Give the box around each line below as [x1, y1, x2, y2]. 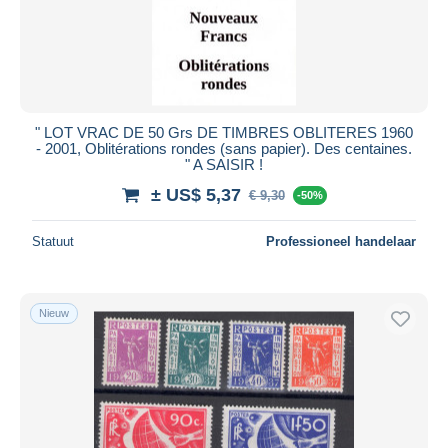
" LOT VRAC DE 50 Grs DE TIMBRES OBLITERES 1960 [35, 123, 413, 141]
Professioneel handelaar [266, 233, 416, 249]
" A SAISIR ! [185, 155, 263, 173]
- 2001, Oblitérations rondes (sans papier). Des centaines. [36, 139, 412, 157]
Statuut [32, 233, 74, 249]
